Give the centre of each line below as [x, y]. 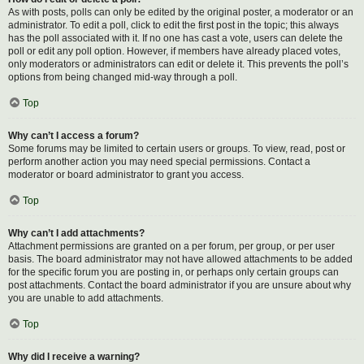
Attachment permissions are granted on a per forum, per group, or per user [171, 246]
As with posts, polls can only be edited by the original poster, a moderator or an [181, 12]
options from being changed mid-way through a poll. [123, 77]
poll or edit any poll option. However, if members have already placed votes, [174, 51]
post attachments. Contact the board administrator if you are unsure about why [180, 285]
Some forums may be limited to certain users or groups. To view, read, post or [177, 149]
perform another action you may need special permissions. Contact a [159, 162]
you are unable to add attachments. [86, 298]
